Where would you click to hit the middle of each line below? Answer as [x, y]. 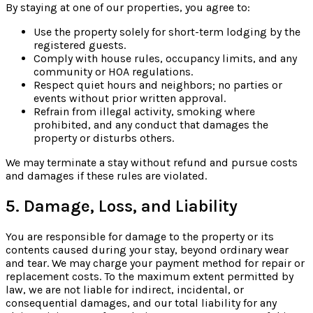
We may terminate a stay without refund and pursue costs [152, 163]
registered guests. [80, 45]
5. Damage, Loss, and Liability [122, 206]
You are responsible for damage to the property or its [140, 236]
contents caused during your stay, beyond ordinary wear [147, 249]
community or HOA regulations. [113, 72]
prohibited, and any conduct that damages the [151, 125]
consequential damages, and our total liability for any [141, 303]
